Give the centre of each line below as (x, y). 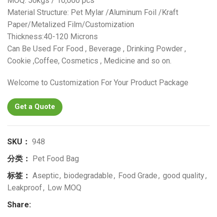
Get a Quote (35, 107)
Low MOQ (64, 188)
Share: (19, 205)
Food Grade (138, 176)
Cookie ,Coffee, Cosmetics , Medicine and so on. (89, 61)
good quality (184, 176)
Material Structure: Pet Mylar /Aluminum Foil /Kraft (93, 13)
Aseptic (46, 176)
